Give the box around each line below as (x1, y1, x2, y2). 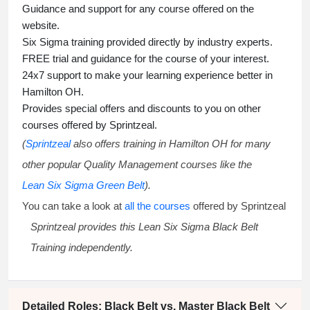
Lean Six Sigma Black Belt (138, 221, 258, 233)
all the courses (125, 200, 190, 212)
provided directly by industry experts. (104, 36, 273, 48)
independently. (66, 241, 133, 254)
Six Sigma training (22, 36, 104, 48)
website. (22, 19, 60, 32)
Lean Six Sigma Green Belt (22, 179, 145, 192)
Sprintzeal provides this (30, 221, 138, 233)
